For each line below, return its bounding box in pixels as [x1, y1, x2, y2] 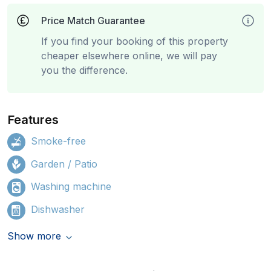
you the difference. [41, 64, 128, 76]
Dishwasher [31, 203, 85, 215]
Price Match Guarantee [41, 15, 145, 27]
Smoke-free [31, 135, 86, 147]
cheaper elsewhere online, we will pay [41, 50, 217, 62]
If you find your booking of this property [41, 35, 228, 47]
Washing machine [31, 180, 111, 193]
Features [8, 113, 59, 127]
